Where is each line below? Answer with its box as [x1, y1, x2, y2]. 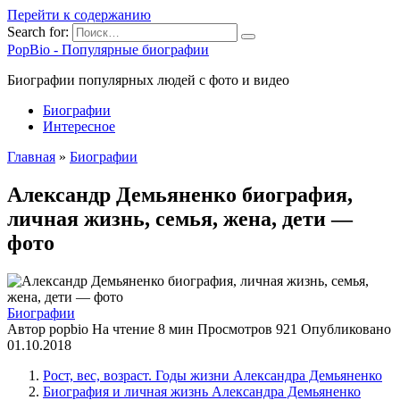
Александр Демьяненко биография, [7, 182, 353, 206]
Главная [7, 149, 55, 164]
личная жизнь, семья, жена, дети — [7, 206, 353, 230]
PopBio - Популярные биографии [7, 42, 209, 57]
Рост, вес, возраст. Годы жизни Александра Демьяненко [43, 367, 382, 383]
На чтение [92, 321, 154, 337]
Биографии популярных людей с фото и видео [7, 72, 289, 87]
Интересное [43, 119, 115, 134]
